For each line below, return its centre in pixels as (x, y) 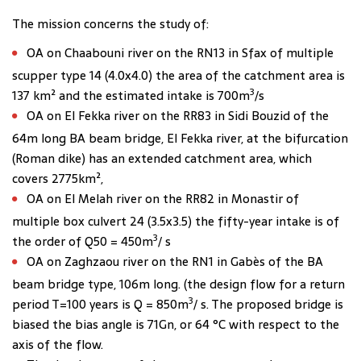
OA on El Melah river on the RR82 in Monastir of (163, 199)
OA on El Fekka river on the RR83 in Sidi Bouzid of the (178, 116)
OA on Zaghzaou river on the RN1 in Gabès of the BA (175, 261)
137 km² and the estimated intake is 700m (131, 95)
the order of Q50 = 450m (83, 241)
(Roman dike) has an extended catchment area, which (162, 158)
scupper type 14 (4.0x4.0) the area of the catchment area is (178, 75)
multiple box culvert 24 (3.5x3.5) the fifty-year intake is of (176, 221)
